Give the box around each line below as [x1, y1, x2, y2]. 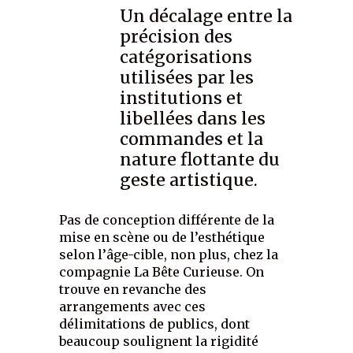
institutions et [120, 87, 243, 110]
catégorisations [120, 46, 253, 69]
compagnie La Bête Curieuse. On [59, 264, 265, 281]
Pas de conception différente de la [59, 212, 275, 229]
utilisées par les [120, 67, 255, 89]
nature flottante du [120, 149, 281, 171]
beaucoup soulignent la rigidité [59, 333, 259, 350]
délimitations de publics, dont [59, 316, 251, 333]
